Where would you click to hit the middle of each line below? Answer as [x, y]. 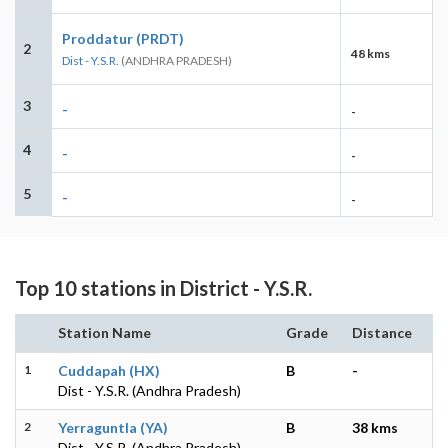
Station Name [104, 332]
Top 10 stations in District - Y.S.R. [163, 287]
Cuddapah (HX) [109, 370]
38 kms [375, 427]
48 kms [370, 53]
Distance [382, 332]
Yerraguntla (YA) [113, 427]
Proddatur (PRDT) [123, 38]
